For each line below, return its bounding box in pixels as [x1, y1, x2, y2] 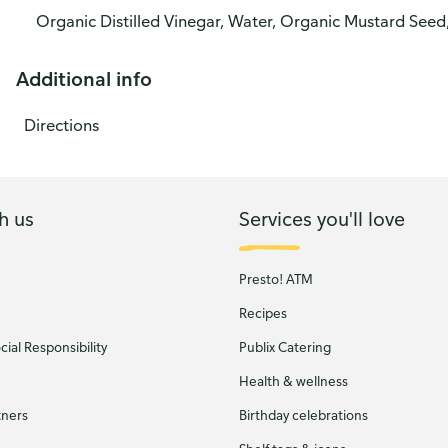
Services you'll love [239, 205, 405, 231]
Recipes [239, 304, 287, 322]
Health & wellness [239, 372, 348, 390]
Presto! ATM [239, 270, 313, 288]
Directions [24, 115, 99, 135]
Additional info [16, 66, 152, 91]
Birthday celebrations [239, 406, 368, 424]
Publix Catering [239, 338, 331, 356]
